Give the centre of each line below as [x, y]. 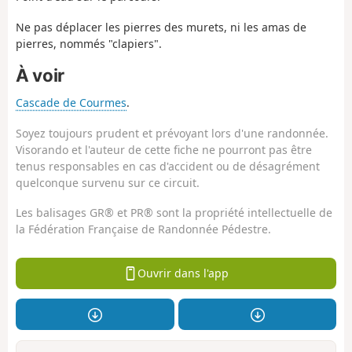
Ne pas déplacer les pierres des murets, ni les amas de [161, 27]
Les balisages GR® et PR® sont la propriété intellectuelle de [174, 213]
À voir [40, 75]
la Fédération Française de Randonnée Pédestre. [143, 229]
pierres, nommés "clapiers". [89, 43]
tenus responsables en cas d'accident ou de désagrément [168, 166]
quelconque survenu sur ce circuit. [108, 182]
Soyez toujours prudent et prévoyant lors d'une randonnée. [172, 133]
